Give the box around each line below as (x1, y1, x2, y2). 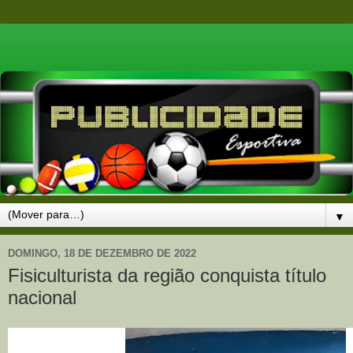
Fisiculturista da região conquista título (8, 264, 326, 286)
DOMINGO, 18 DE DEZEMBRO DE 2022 (8, 247, 196, 260)
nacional (8, 286, 76, 308)
